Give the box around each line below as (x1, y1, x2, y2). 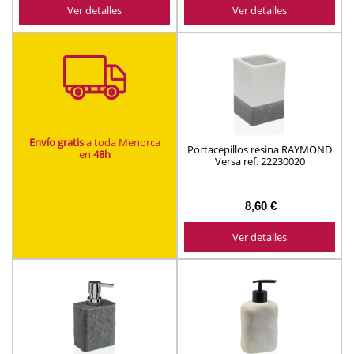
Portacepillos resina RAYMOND (187, 141, 332, 156)
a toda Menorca (83, 134, 160, 149)
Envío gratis (28, 134, 84, 149)
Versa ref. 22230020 (214, 153, 305, 168)
